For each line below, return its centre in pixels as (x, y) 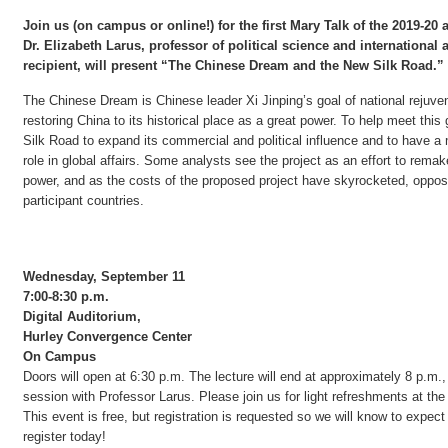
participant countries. (83, 200)
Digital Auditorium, (82, 316)
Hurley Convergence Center (107, 336)
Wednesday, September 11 (104, 276)
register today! (64, 436)
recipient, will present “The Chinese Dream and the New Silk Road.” (233, 65)
